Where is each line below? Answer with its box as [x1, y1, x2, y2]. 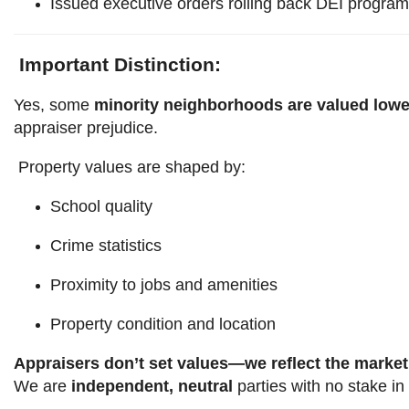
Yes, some [14, 96, 94, 114]
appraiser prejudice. [14, 119, 158, 137]
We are [14, 377, 71, 395]
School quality [50, 197, 152, 215]
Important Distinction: [14, 54, 221, 75]
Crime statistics [50, 236, 162, 255]
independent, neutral [71, 377, 233, 395]
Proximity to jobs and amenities [50, 276, 278, 294]
